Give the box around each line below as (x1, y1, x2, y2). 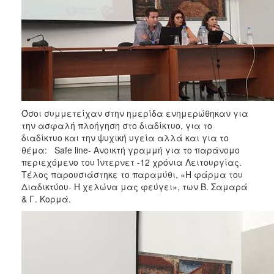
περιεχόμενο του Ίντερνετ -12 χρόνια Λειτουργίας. (21, 155, 242, 168)
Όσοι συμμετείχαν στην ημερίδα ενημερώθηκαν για (21, 106, 248, 119)
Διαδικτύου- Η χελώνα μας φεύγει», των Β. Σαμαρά (21, 180, 248, 193)
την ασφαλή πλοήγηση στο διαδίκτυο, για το (21, 119, 212, 131)
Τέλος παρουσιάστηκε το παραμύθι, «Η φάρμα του (21, 168, 243, 180)
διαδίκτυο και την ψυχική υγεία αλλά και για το (21, 131, 229, 144)
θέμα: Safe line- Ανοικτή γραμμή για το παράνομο (21, 143, 240, 156)
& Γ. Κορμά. (21, 192, 71, 205)
